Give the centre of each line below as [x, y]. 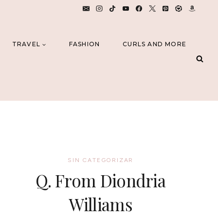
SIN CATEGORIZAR [101, 160]
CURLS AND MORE [154, 44]
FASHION [84, 44]
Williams [100, 204]
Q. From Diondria [101, 180]
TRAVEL [26, 44]
